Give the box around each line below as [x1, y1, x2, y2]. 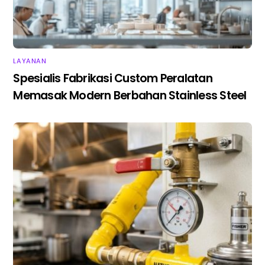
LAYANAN [13, 56, 47, 66]
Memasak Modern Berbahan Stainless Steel [13, 87, 247, 104]
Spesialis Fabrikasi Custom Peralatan [13, 70, 212, 86]
